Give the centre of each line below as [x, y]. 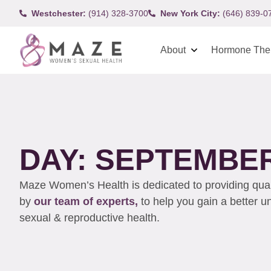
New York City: [190, 13]
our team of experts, [87, 201]
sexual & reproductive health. [91, 217]
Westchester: [59, 13]
